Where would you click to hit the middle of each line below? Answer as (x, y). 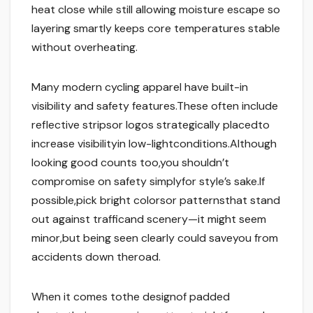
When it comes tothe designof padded (131, 297)
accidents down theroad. (96, 257)
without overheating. (85, 48)
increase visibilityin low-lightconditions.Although (154, 144)
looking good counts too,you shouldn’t (130, 163)
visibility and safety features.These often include (155, 106)
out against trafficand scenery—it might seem (149, 219)
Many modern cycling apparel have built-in (140, 87)
